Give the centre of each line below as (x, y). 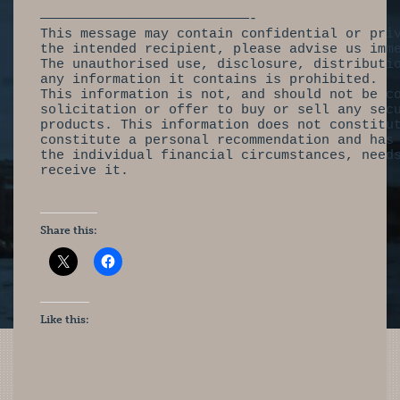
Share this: (69, 230)
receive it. (84, 171)
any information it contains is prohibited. (209, 80)
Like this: (65, 320)
